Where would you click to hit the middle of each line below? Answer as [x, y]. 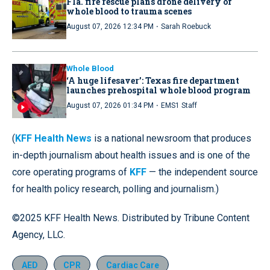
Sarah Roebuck [186, 26]
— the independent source [203, 172]
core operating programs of [71, 172]
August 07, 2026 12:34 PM [110, 26]
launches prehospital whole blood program [159, 90]
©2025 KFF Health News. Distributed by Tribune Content [131, 218]
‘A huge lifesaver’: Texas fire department [153, 80]
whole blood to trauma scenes [129, 11]
